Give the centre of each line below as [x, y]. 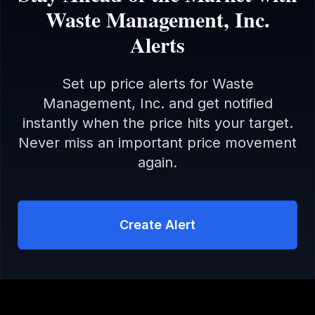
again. [157, 162]
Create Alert [157, 225]
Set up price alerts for [137, 84]
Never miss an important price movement [157, 143]
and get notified [218, 103]
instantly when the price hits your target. [157, 123]
